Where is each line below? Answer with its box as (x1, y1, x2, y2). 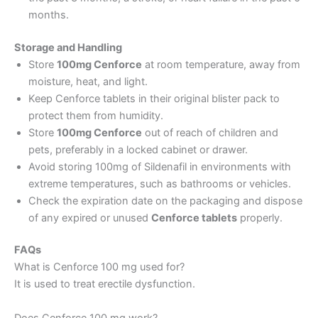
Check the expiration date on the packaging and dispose (28, 194, 302, 207)
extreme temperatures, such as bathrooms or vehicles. (28, 177, 291, 190)
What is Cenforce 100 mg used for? (14, 261, 185, 274)
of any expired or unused (28, 211, 151, 224)
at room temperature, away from (142, 57, 300, 71)
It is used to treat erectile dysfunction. (14, 278, 195, 291)
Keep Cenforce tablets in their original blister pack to (28, 92, 280, 105)
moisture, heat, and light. (28, 75, 148, 88)
